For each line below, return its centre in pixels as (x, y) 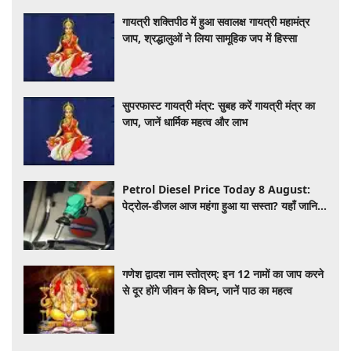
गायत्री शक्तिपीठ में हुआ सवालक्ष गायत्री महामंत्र (216, 21)
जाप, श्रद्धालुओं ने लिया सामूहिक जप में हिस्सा (210, 38)
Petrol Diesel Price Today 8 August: (217, 190)
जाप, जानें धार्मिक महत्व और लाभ (185, 122)
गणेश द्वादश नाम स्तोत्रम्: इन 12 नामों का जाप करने (223, 273)
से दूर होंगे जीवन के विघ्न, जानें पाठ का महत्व (208, 290)
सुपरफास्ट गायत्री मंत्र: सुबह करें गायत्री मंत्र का (219, 106)
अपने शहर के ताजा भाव (168, 223)
